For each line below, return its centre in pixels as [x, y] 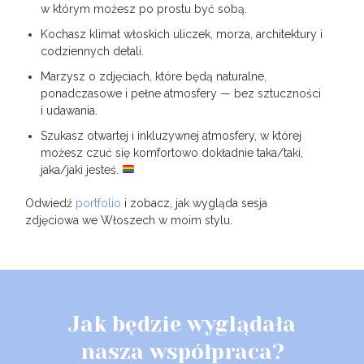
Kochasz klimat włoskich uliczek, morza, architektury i [181, 34]
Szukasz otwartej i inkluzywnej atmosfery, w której [171, 136]
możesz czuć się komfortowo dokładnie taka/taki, [171, 153]
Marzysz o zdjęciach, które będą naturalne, [153, 76]
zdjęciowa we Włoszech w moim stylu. [129, 220]
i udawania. [69, 110]
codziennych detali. [92, 51]
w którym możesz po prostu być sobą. [143, 9]
